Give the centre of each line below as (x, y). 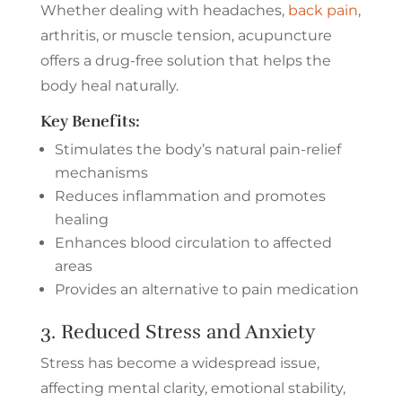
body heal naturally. (109, 85)
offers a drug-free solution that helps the (185, 60)
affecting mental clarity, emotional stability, (192, 388)
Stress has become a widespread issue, (179, 363)
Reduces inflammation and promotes (190, 196)
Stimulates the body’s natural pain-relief (197, 149)
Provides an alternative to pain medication (206, 289)
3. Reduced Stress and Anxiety (178, 331)
